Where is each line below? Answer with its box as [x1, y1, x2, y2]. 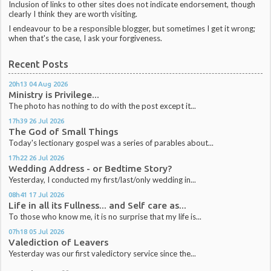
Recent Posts [8, 58, 69, 70]
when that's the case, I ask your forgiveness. [8, 33, 163, 44]
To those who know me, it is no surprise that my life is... [8, 212, 202, 222]
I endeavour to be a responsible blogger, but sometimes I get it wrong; [8, 24, 256, 34]
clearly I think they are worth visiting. [8, 9, 138, 19]
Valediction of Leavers [8, 237, 109, 248]
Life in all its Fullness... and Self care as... [8, 200, 187, 211]
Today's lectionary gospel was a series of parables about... [8, 137, 214, 148]
